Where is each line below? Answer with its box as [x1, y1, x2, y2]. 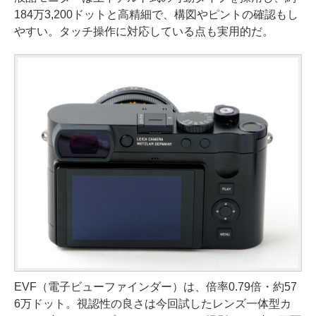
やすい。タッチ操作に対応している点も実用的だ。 [14, 25, 274, 37]
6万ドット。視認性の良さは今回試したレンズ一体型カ [14, 298, 291, 310]
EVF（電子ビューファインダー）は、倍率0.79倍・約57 [14, 281, 297, 293]
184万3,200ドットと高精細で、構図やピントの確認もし [14, 8, 298, 20]
